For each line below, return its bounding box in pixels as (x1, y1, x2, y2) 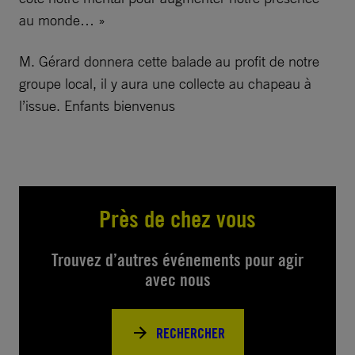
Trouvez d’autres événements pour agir (52, 250, 303, 270)
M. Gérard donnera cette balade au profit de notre (19, 52, 319, 70)
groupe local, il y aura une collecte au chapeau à (19, 74, 311, 92)
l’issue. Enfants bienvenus (19, 97, 175, 114)
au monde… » (19, 11, 105, 29)
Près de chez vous (99, 204, 256, 233)
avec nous (144, 269, 211, 290)
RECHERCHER (155, 323, 225, 342)
